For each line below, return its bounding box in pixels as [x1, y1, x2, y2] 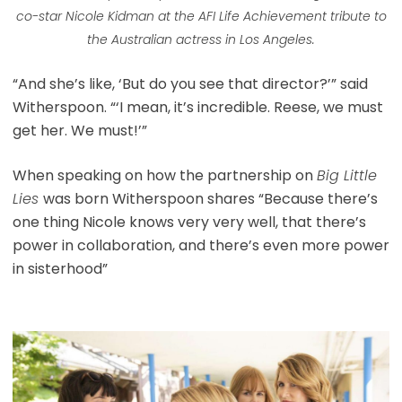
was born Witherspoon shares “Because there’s [42, 188, 378, 209]
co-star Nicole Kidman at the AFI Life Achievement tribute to [15, 6, 387, 25]
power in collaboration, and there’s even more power [12, 234, 389, 256]
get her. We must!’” [12, 119, 147, 141]
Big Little [316, 164, 377, 186]
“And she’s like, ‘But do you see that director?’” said [12, 73, 368, 94]
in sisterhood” [12, 258, 115, 279]
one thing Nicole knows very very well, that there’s [12, 211, 366, 232]
